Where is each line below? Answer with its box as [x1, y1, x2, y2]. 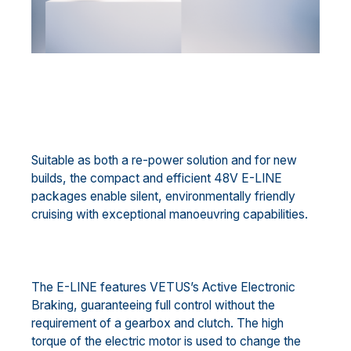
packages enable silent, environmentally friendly [31, 189, 295, 204]
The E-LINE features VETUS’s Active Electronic [31, 280, 295, 295]
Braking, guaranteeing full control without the [31, 298, 275, 313]
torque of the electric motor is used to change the [31, 334, 301, 349]
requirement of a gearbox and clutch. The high [31, 316, 284, 331]
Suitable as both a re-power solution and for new [31, 153, 297, 168]
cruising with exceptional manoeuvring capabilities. [31, 207, 308, 223]
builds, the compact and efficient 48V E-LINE [31, 171, 282, 186]
